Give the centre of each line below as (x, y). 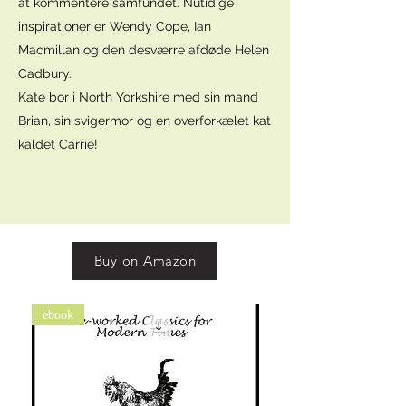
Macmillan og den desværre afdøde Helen (144, 49)
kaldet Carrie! (58, 144)
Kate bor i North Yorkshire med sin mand (138, 97)
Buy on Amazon (145, 261)
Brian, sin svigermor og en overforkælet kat (145, 120)
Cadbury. (47, 73)
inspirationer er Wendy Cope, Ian (115, 26)
